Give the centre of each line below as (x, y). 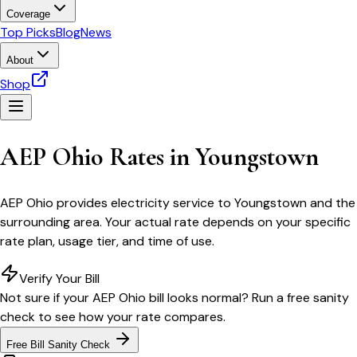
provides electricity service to (144, 202)
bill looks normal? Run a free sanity (247, 297)
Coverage (28, 14)
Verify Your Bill (59, 278)
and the (331, 202)
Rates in (149, 157)
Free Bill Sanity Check (60, 344)
